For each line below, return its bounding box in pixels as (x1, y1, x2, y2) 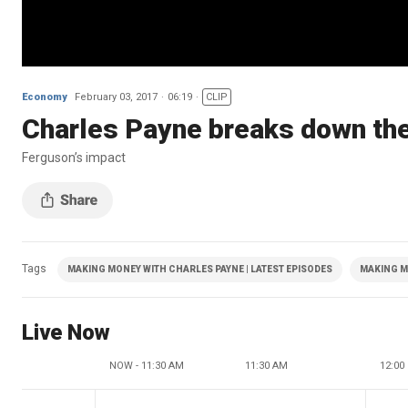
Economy (22, 90, 67, 103)
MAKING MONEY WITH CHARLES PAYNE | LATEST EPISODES (67, 263, 332, 274)
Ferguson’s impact (22, 149, 126, 165)
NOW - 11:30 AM (109, 359, 184, 372)
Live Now (22, 319, 110, 345)
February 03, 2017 (75, 90, 158, 103)
